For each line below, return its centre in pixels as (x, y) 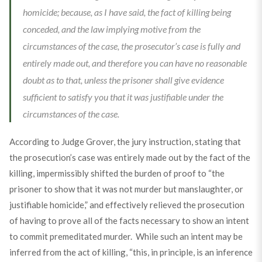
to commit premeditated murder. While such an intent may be (126, 236)
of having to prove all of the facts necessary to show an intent (129, 220)
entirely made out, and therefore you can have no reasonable (135, 63)
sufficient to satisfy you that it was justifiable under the (123, 97)
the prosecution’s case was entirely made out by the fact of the (130, 157)
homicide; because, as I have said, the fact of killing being (127, 12)
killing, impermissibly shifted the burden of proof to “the (117, 173)
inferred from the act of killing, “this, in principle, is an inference (131, 252)
